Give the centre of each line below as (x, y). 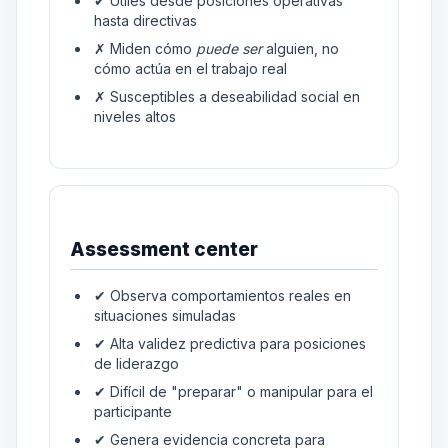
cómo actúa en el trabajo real (190, 68)
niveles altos (134, 116)
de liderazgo (136, 364)
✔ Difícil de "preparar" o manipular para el (233, 392)
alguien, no (300, 48)
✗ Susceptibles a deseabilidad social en (226, 96)
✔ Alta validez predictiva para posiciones (229, 344)
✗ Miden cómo (144, 48)
